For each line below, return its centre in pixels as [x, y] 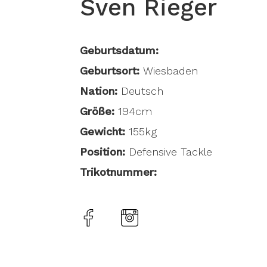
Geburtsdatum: [119, 50]
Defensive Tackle [171, 152]
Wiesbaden [171, 71]
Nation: [101, 91]
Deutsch [142, 91]
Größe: [97, 111]
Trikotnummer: [119, 172]
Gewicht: [103, 131]
